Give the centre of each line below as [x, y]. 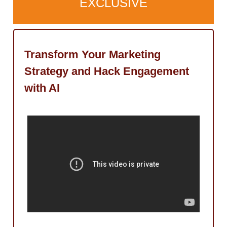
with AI [42, 88]
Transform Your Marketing [92, 54]
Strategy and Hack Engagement [107, 71]
